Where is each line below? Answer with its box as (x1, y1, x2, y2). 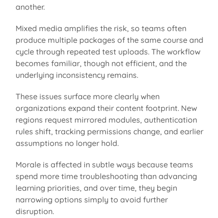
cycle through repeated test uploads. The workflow (15, 46, 200, 56)
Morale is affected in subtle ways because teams (15, 159, 193, 169)
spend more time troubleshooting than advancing (15, 171, 197, 181)
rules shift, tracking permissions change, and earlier (15, 126, 203, 136)
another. (15, 1, 47, 12)
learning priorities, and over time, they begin (15, 182, 177, 193)
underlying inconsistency (15, 70, 107, 80)
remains (107, 70, 137, 80)
